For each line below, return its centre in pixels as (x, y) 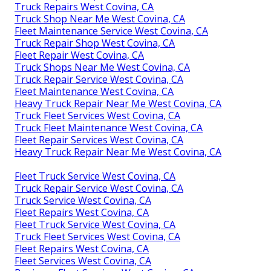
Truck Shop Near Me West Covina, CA (100, 18)
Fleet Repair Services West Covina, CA (99, 139)
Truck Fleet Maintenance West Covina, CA (109, 127)
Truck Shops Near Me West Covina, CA (102, 67)
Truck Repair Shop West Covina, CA (95, 43)
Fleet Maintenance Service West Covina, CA (111, 31)
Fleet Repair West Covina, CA (79, 55)
